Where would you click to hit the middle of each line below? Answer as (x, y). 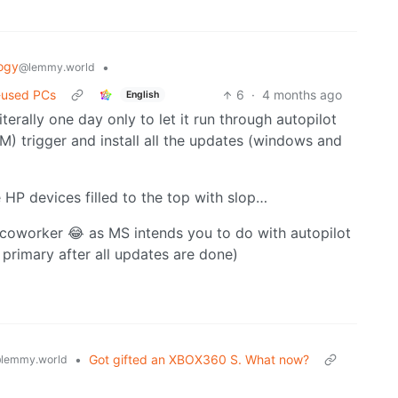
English (142, 94)
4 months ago (302, 95)
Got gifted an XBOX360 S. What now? (199, 360)
